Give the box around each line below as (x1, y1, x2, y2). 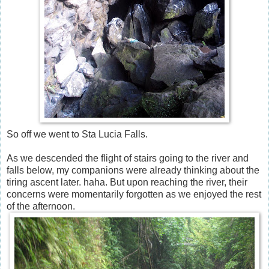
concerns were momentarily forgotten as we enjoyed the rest (7, 189, 261, 199)
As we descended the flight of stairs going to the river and (7, 153, 249, 163)
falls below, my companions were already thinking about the (7, 165, 259, 175)
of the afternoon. (7, 201, 75, 211)
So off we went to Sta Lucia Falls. (7, 128, 148, 139)
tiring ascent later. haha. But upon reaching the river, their (7, 177, 247, 187)
